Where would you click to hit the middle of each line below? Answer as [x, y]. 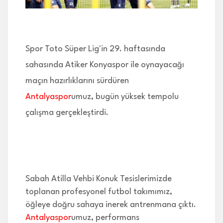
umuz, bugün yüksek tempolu [125, 97]
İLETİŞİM [31, 20]
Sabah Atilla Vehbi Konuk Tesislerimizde [99, 179]
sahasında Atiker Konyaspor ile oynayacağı [105, 65]
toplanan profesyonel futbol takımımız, [99, 192]
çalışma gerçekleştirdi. [67, 113]
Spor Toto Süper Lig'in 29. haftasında [95, 49]
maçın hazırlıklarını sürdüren [77, 81]
